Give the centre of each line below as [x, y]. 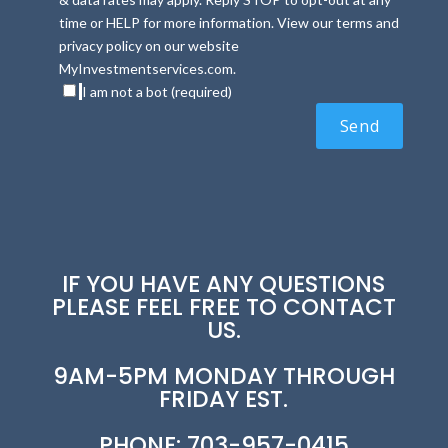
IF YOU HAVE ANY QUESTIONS [224, 284]
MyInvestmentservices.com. [147, 68]
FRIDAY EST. [224, 399]
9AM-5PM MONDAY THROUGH [223, 376]
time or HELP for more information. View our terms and [228, 22]
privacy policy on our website [148, 45]
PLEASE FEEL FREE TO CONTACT [223, 307]
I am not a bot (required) [156, 91]
